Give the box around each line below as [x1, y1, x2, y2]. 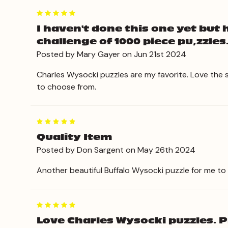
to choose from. [37, 81, 96, 92]
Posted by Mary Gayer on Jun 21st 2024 [37, 48, 186, 60]
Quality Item [37, 132, 112, 142]
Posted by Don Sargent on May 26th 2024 [37, 144, 195, 155]
